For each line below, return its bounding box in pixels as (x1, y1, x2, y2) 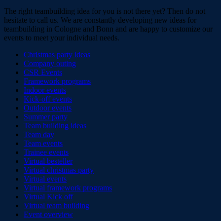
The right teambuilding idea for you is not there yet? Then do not (4, 7, 205, 16)
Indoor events (24, 86, 66, 95)
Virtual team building (24, 201, 89, 210)
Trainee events (24, 148, 69, 157)
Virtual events (24, 175, 67, 184)
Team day (24, 130, 54, 139)
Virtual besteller (24, 157, 73, 166)
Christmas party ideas (24, 50, 90, 59)
